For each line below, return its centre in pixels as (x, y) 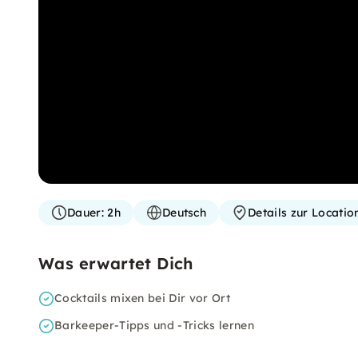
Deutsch (184, 213)
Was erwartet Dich (116, 263)
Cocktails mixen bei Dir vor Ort (142, 298)
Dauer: (86, 213)
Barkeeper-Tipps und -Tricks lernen (154, 325)
